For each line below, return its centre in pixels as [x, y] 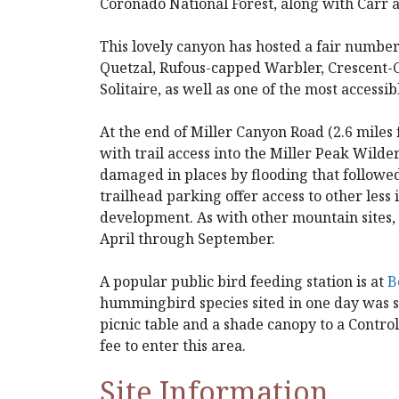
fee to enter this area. [173, 346]
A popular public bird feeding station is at [244, 281]
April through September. [187, 239]
